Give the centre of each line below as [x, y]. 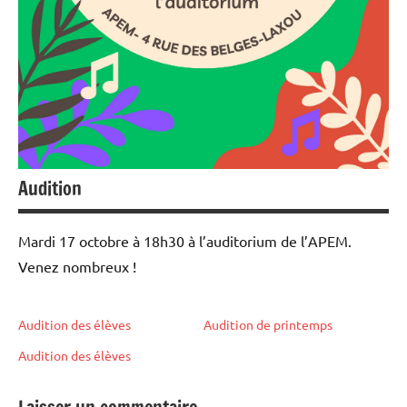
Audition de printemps [268, 324]
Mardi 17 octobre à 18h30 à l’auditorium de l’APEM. [185, 240]
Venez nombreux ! [77, 266]
